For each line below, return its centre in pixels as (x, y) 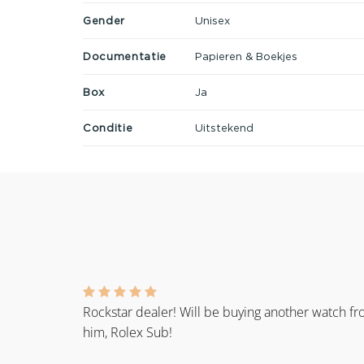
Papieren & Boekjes (246, 56)
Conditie (108, 127)
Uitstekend (224, 127)
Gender (104, 20)
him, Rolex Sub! (128, 333)
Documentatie (125, 56)
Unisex (212, 20)
